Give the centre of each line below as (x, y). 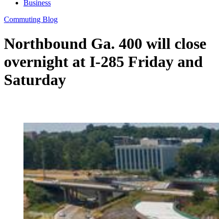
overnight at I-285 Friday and (103, 61)
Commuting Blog (31, 20)
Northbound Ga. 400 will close (105, 43)
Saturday (35, 79)
